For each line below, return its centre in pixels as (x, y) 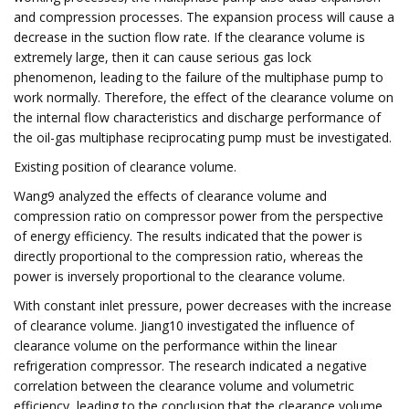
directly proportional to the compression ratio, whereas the (189, 256)
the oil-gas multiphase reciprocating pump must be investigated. (203, 137)
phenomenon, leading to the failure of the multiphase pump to (199, 77)
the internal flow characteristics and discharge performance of (197, 117)
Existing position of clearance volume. (125, 167)
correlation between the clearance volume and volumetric (184, 386)
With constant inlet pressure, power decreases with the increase (203, 305)
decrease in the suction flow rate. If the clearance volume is (189, 37)
